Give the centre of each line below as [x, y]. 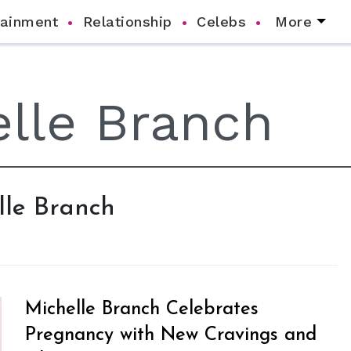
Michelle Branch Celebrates [142, 309]
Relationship [127, 22]
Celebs [221, 22]
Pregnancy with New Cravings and [171, 335]
